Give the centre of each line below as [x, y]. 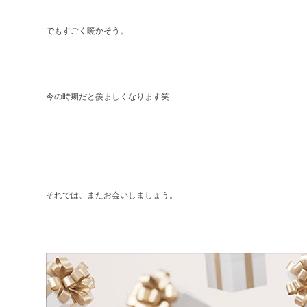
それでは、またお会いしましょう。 [112, 196]
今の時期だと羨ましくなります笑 [108, 97]
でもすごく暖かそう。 [87, 31]
